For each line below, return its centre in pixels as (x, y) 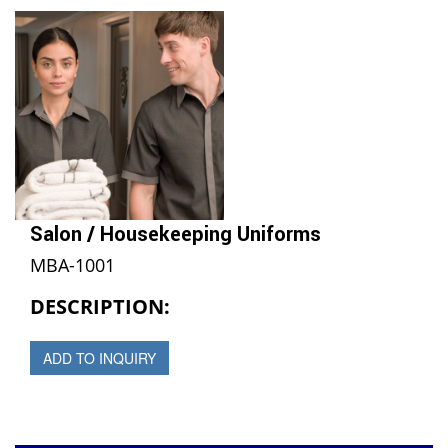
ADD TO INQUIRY (99, 357)
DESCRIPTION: (100, 306)
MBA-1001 (72, 264)
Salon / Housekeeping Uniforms (175, 233)
